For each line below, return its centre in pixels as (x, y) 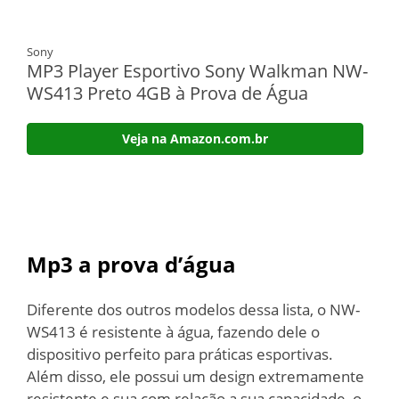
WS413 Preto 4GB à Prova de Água (167, 93)
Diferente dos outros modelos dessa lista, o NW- (193, 309)
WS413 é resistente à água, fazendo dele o (173, 332)
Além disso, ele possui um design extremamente (195, 376)
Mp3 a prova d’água (131, 264)
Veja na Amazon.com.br (195, 138)
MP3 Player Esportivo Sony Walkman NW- (197, 70)
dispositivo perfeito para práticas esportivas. (180, 354)
